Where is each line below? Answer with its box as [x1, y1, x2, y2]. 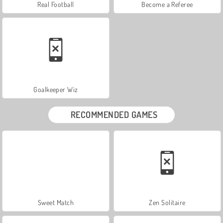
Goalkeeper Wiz [33, 85, 78, 94]
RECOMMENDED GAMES [70, 109, 158, 120]
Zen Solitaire [149, 198, 186, 207]
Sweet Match [37, 198, 74, 207]
